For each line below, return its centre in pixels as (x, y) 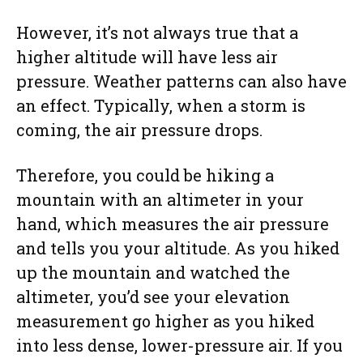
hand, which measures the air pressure (173, 223)
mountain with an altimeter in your (160, 199)
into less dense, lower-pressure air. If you (179, 345)
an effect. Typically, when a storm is (161, 105)
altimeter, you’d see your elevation (153, 296)
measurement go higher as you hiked (165, 320)
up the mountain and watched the (153, 272)
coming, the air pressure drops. (139, 129)
